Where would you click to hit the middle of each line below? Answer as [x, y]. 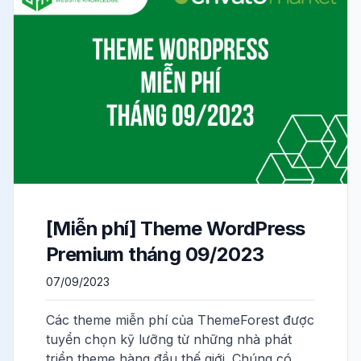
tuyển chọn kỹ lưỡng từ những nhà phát [169, 339]
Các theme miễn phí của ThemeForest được [180, 320]
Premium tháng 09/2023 [155, 254]
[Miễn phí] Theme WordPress [176, 228]
